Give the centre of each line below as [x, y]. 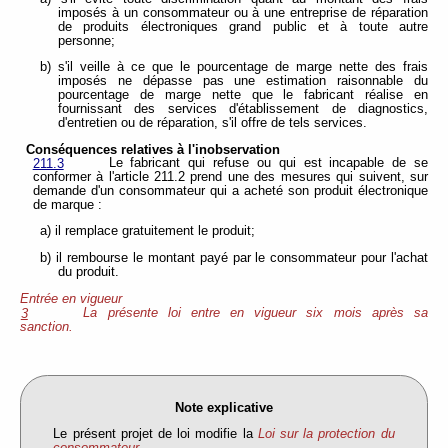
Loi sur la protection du [326, 434]
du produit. [88, 271]
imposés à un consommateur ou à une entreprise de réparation [243, 12]
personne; [86, 40]
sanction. [46, 326]
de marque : [67, 204]
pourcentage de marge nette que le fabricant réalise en [243, 95]
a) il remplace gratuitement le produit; [148, 231]
